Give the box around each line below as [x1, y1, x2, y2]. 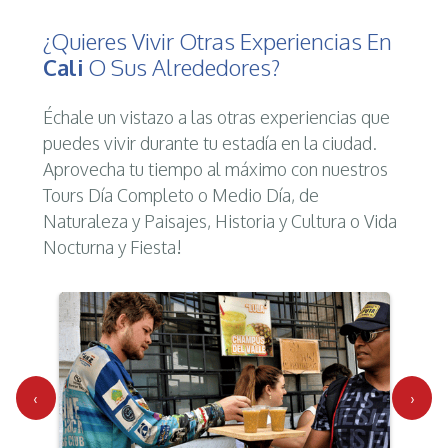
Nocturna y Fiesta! [42, 236, 182, 259]
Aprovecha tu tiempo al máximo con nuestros [42, 158, 388, 181]
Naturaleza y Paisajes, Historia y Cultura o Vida [42, 210, 397, 233]
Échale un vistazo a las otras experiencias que [42, 106, 390, 129]
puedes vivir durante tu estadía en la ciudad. [42, 132, 377, 155]
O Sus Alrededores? [82, 53, 280, 82]
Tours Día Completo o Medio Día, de [42, 184, 319, 207]
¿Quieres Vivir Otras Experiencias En [42, 27, 392, 56]
